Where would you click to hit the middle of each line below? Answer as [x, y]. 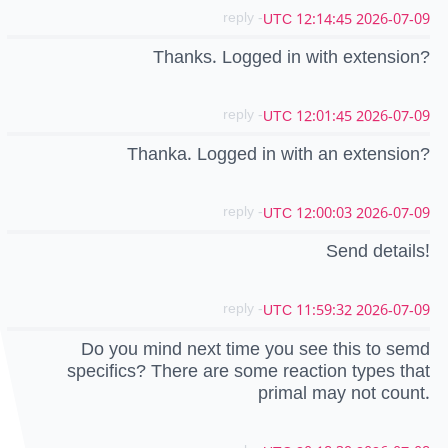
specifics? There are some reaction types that [248, 370]
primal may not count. [344, 392]
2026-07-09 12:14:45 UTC [393, 19]
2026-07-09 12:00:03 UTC [393, 214]
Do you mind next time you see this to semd [255, 348]
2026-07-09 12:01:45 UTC [393, 116]
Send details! [378, 251]
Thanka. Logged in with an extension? [278, 154]
